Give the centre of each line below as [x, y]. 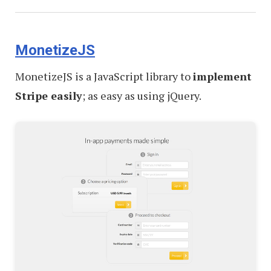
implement [222, 77]
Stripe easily [49, 96]
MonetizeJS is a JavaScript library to [104, 77]
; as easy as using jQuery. [142, 96]
